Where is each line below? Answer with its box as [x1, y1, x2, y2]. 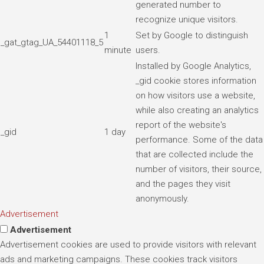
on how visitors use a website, [136, 90, 255, 101]
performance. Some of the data [136, 134, 263, 145]
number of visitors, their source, [136, 163, 262, 174]
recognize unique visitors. [136, 14, 238, 25]
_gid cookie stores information [136, 75, 256, 86]
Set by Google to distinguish [136, 29, 248, 41]
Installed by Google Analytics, [136, 60, 251, 71]
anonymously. [136, 193, 189, 204]
